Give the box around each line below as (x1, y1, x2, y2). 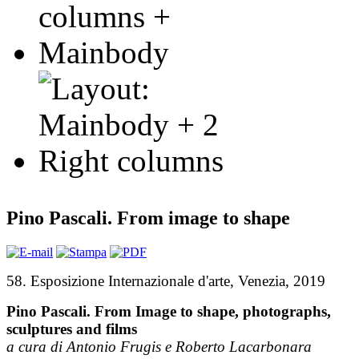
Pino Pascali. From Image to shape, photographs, (6, 302, 331, 320)
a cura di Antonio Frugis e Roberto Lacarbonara (6, 337, 312, 355)
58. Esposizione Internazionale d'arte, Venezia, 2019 (6, 272, 325, 289)
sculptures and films (6, 320, 137, 337)
